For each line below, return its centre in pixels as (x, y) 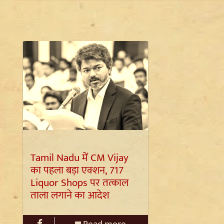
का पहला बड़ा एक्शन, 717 (77, 170)
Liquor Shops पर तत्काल (79, 182)
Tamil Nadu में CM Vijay (79, 157)
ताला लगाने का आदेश (70, 195)
